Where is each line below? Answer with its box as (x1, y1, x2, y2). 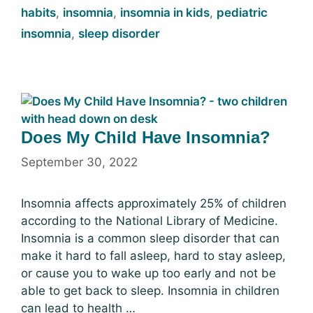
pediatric (217, 6, 268, 20)
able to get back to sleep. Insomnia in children (21, 283, 279, 298)
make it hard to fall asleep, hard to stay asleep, (21, 248, 286, 263)
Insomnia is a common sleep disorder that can (21, 231, 279, 245)
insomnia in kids (120, 6, 210, 20)
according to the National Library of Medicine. (21, 213, 278, 228)
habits (21, 6, 56, 20)
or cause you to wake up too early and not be (21, 265, 276, 280)
